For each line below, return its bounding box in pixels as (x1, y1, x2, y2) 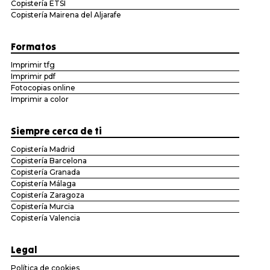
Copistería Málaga (10, 178, 76, 188)
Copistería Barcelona (10, 155, 87, 165)
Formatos (10, 40, 56, 52)
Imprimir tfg (10, 60, 55, 69)
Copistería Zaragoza (10, 190, 84, 199)
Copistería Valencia (10, 213, 80, 222)
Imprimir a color (10, 94, 69, 104)
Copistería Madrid (10, 144, 75, 154)
